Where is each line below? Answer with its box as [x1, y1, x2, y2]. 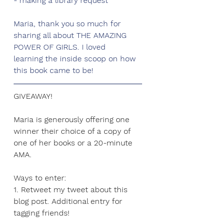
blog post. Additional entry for [14, 197, 125, 206]
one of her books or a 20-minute [14, 138, 135, 148]
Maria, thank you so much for [14, 19, 123, 29]
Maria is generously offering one [14, 115, 132, 125]
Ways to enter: [14, 173, 66, 183]
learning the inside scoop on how [14, 54, 138, 64]
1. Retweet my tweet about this [14, 185, 130, 195]
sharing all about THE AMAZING [14, 31, 129, 40]
